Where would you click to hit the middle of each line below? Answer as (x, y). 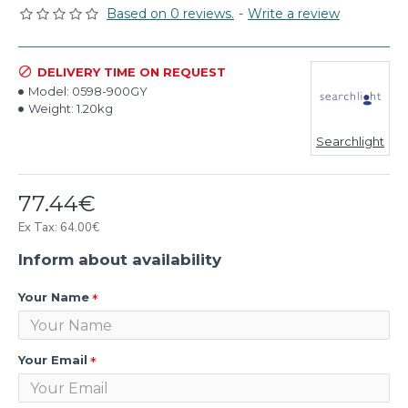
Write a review (294, 14)
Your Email (53, 360)
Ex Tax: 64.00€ (59, 228)
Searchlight (350, 141)
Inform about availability (120, 260)
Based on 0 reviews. (170, 14)
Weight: (51, 108)
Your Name (54, 297)
